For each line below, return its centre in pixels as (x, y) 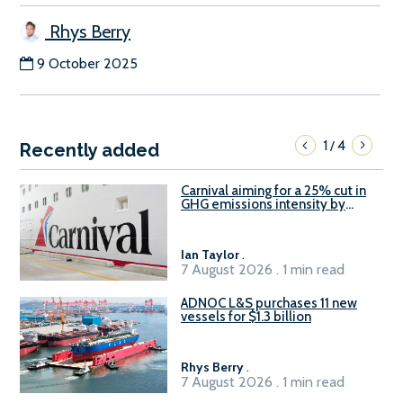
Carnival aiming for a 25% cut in (273, 191)
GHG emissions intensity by (263, 205)
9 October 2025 (87, 64)
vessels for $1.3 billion (246, 317)
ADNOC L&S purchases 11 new (269, 304)
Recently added (90, 151)
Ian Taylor (210, 255)
